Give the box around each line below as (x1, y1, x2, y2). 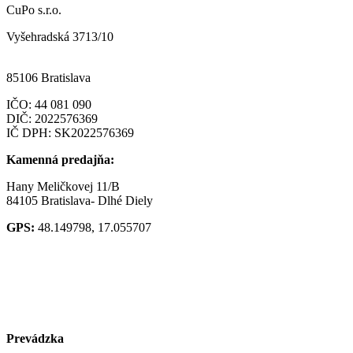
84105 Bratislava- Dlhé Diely (6, 193, 153, 207)
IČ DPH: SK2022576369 (6, 125, 134, 139)
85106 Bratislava (6, 70, 91, 84)
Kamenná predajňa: (6, 152, 114, 166)
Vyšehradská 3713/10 (6, 29, 113, 43)
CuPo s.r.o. (6, 2, 61, 17)
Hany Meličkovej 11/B (6, 179, 120, 193)
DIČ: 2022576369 (6, 111, 98, 125)
